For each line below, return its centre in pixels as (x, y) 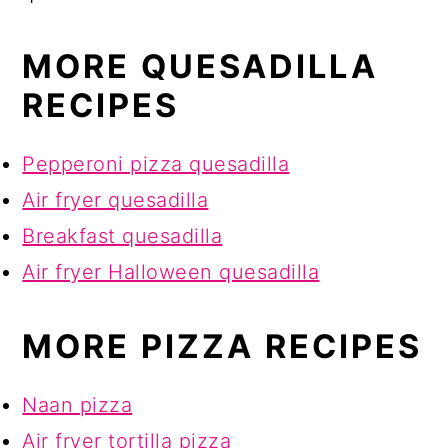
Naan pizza (77, 405)
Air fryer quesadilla (115, 200)
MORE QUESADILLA (200, 67)
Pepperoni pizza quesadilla (156, 164)
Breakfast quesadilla (122, 236)
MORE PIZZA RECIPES (222, 347)
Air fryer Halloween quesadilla (171, 272)
